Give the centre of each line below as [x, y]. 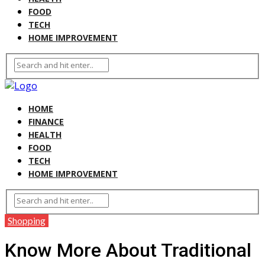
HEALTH [45, 134]
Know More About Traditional [128, 250]
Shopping [27, 221]
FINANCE [46, 121]
